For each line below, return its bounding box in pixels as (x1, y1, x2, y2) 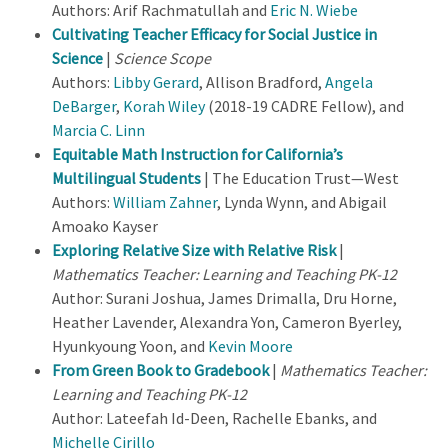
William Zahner (113, 192, 217, 213)
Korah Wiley (123, 96, 205, 117)
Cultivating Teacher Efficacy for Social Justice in (52, 24, 377, 45)
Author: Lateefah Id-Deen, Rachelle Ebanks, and (52, 408, 377, 429)
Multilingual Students (52, 168, 201, 189)
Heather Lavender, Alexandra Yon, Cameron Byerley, (52, 312, 402, 333)
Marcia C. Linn (52, 120, 145, 141)
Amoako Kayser (52, 216, 158, 237)
